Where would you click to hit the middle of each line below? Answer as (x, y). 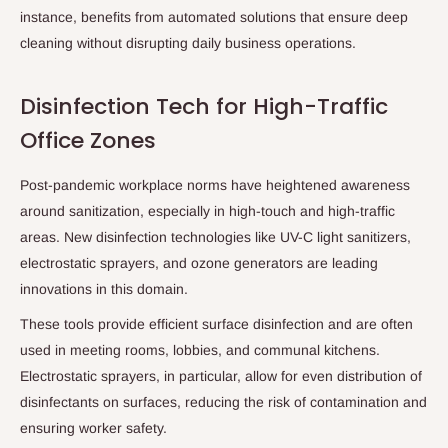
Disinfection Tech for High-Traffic (204, 107)
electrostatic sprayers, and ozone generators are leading (199, 262)
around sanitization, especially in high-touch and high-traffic (207, 210)
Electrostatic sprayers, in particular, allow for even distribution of (221, 376)
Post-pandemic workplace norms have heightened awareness (215, 184)
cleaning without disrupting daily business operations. (188, 43)
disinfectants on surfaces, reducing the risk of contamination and (223, 402)
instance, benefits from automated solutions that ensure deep (214, 17)
